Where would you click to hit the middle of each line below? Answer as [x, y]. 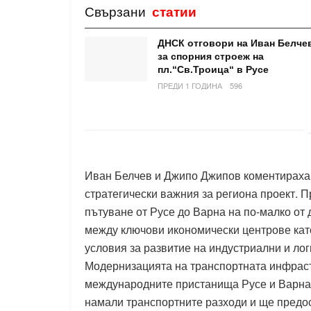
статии [174, 11]
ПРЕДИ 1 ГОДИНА [190, 85]
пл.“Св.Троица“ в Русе [213, 69]
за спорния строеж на [211, 56]
